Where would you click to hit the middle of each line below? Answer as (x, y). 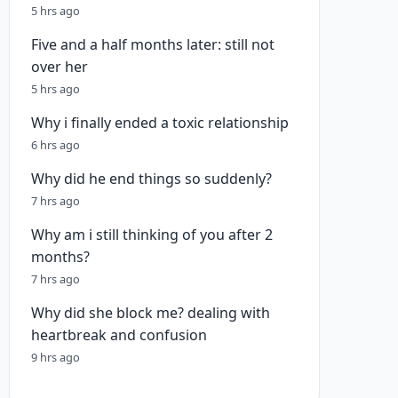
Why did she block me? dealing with (151, 313)
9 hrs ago (56, 357)
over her (60, 67)
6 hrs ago (56, 145)
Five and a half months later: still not (153, 44)
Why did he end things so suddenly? (151, 179)
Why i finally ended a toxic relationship (160, 123)
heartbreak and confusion (119, 335)
